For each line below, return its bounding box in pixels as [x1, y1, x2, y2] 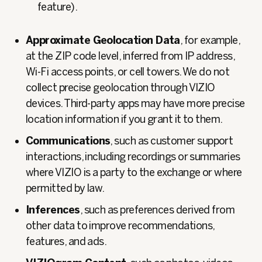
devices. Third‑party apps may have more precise [26, 97, 245, 110]
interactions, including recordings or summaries [26, 150, 240, 163]
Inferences [26, 204, 80, 216]
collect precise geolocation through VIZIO [26, 81, 215, 94]
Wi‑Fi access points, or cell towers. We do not [26, 65, 230, 78]
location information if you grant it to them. [26, 113, 223, 126]
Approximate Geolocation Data [26, 34, 180, 47]
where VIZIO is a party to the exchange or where [26, 166, 242, 179]
